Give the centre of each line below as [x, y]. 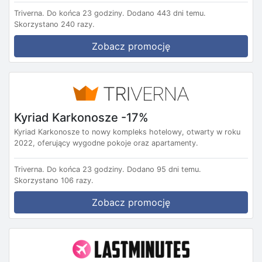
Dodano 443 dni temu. [166, 13]
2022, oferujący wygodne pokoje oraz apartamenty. [106, 143]
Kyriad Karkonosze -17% [81, 117]
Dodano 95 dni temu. [164, 170]
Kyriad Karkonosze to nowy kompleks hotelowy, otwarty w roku [127, 132]
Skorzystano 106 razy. [54, 181]
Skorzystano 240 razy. [54, 24]
